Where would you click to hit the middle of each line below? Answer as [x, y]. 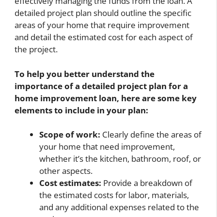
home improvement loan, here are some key [106, 98]
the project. [36, 49]
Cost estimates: [70, 183]
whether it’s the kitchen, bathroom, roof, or [120, 159]
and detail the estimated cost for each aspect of [104, 37]
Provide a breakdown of [147, 183]
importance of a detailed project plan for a [101, 86]
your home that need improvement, [107, 147]
